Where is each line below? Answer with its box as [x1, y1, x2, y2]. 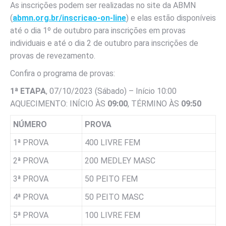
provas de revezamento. [10, 51, 95, 61]
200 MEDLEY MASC [85, 156, 155, 165]
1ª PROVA [13, 138, 48, 147]
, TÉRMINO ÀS [128, 99, 181, 108]
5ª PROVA [13, 210, 48, 220]
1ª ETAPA [10, 86, 46, 96]
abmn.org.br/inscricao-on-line [13, 13, 126, 23]
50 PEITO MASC [85, 192, 144, 202]
